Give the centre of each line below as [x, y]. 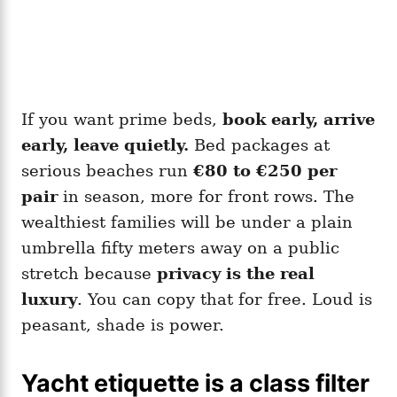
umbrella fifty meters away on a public [180, 247]
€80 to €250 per [265, 170]
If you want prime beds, [122, 119]
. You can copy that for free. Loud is [225, 299]
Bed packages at [259, 144]
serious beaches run [107, 170]
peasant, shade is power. [123, 324]
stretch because [89, 273]
